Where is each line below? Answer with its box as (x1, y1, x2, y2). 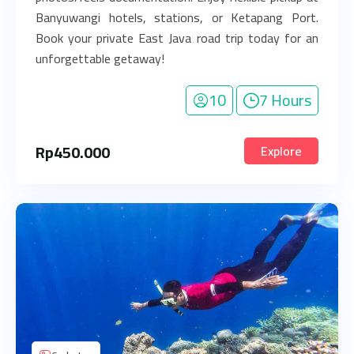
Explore (261, 139, 302, 163)
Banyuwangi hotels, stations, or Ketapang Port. (36, 6, 318, 29)
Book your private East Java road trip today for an (36, 26, 318, 50)
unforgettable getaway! (36, 47, 164, 70)
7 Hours (259, 85, 311, 115)
